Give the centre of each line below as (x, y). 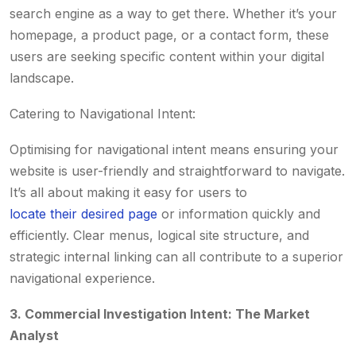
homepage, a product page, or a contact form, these (169, 35)
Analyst (34, 335)
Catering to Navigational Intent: (104, 114)
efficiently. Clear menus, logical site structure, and (159, 235)
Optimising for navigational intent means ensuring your (174, 149)
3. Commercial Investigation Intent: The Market (160, 314)
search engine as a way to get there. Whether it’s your (173, 14)
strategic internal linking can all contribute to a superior (176, 257)
